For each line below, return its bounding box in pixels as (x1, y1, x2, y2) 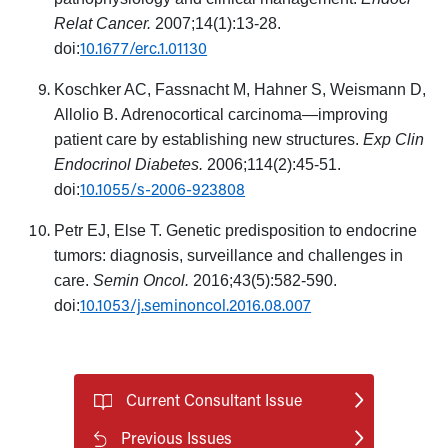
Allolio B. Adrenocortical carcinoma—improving (54, 105, 389, 123)
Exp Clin (363, 130, 425, 148)
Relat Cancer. (54, 14, 152, 32)
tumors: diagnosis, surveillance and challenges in (54, 246, 404, 264)
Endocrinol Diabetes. (54, 155, 204, 173)
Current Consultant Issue (125, 388, 302, 410)
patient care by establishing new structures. (54, 130, 364, 148)
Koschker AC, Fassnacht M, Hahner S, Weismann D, (54, 80, 427, 98)
